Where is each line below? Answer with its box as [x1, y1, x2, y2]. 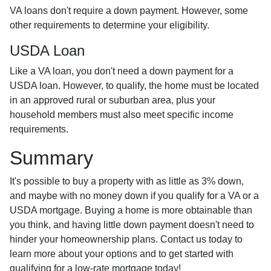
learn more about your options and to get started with [10, 248, 233, 259]
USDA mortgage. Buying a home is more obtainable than [10, 204, 252, 215]
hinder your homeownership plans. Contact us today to [10, 233, 243, 244]
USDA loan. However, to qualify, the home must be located [10, 80, 259, 91]
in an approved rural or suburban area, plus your [10, 94, 215, 105]
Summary [10, 146, 93, 169]
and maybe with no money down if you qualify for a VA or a [10, 190, 259, 201]
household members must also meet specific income [10, 109, 233, 120]
